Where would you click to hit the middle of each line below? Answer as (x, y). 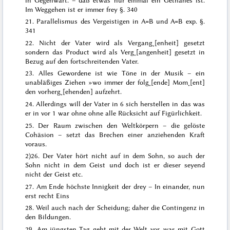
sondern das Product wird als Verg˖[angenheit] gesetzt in (115, 52)
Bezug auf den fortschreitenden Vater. (82, 61)
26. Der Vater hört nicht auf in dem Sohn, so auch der (118, 156)
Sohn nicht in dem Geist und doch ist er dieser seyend (115, 165)
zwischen (89, 125)
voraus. (36, 143)
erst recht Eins (47, 195)
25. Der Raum (50, 125)
